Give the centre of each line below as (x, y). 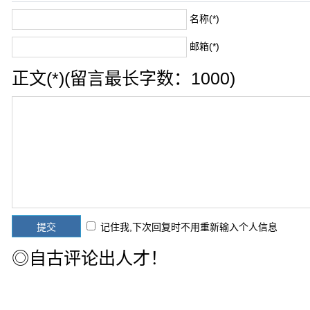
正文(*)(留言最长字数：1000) (124, 78)
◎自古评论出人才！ (90, 258)
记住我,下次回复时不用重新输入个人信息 (189, 227)
